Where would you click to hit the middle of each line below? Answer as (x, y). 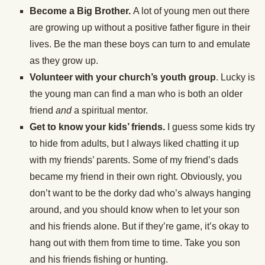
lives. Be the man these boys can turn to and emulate (140, 44)
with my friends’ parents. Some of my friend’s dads (134, 160)
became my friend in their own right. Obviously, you (136, 177)
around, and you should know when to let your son (135, 210)
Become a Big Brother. (81, 11)
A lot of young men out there (191, 11)
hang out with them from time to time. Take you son (135, 243)
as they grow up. (64, 61)
